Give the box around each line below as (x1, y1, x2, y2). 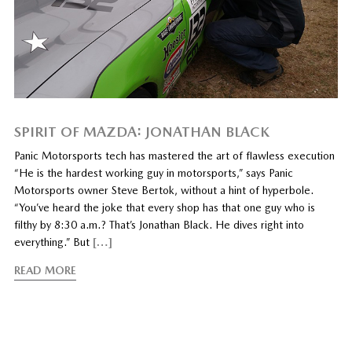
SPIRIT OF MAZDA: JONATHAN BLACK (13, 123, 269, 141)
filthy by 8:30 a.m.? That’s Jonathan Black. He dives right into (13, 218, 304, 232)
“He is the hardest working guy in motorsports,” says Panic (13, 167, 293, 180)
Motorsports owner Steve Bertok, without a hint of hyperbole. (13, 184, 313, 197)
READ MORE (13, 264, 76, 277)
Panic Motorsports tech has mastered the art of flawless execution (13, 149, 335, 163)
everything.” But (13, 236, 93, 249)
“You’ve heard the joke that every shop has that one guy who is (13, 201, 315, 214)
